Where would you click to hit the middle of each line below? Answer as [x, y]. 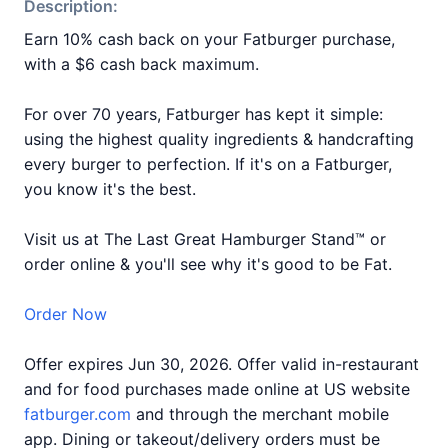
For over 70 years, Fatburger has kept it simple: [203, 114]
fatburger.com [77, 414]
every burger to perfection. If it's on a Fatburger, [208, 164]
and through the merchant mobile [260, 414]
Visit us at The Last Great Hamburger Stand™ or [205, 239]
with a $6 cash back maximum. [141, 64]
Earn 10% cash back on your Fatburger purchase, [209, 39]
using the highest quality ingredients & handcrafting [219, 139]
